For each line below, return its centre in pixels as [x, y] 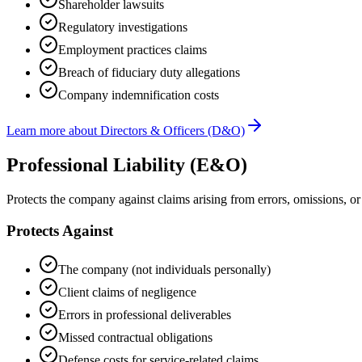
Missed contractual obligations [135, 338]
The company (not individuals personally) [164, 270]
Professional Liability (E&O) [127, 164]
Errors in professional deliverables [145, 315]
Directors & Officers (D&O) [173, 131]
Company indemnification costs [139, 95]
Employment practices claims [133, 50]
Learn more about [53, 131]
